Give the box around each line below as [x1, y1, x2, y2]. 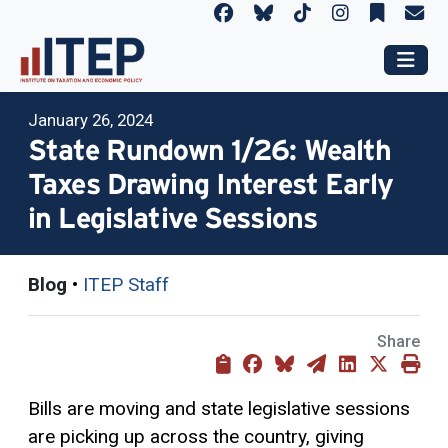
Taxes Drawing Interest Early [28, 167, 393, 200]
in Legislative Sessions [28, 201, 318, 234]
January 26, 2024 [28, 109, 153, 130]
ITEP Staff [83, 272, 169, 296]
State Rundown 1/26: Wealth [28, 133, 392, 166]
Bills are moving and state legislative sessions [28, 396, 410, 420]
